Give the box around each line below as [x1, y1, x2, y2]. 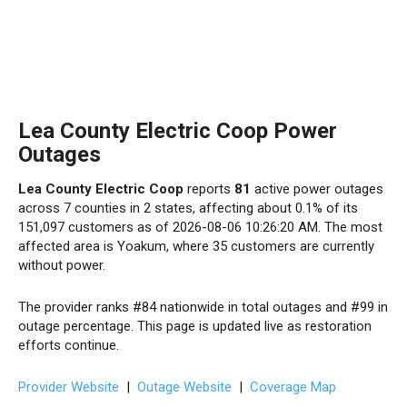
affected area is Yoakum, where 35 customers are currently [18, 238, 374, 254]
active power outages [251, 181, 383, 197]
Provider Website [18, 379, 119, 395]
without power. [18, 257, 105, 273]
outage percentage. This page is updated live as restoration [18, 318, 372, 334]
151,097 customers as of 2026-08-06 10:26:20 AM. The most [18, 219, 382, 235]
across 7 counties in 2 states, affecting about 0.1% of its [18, 200, 358, 216]
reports [184, 181, 234, 197]
